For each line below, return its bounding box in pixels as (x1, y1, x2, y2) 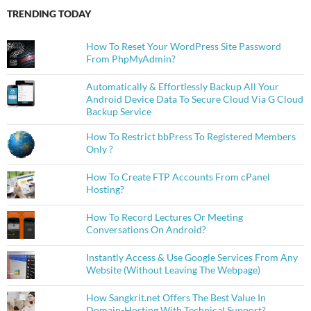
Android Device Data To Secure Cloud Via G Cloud (85, 93, 303, 106)
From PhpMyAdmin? (85, 53, 176, 65)
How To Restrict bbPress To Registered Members (85, 131, 296, 143)
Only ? (85, 143, 113, 155)
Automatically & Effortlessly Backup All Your (85, 81, 279, 93)
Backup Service (85, 106, 151, 118)
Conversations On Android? (85, 224, 206, 236)
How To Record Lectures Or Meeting (85, 211, 243, 224)
